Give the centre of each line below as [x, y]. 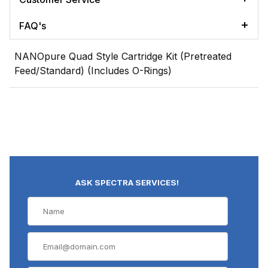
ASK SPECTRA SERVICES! [127, 182]
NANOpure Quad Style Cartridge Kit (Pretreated [123, 56]
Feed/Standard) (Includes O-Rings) [93, 70]
